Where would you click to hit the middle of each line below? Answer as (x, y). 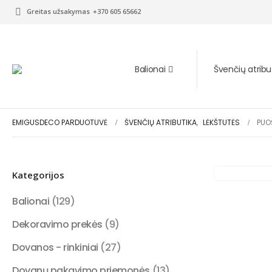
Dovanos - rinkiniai (55, 247)
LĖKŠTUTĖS (221, 122)
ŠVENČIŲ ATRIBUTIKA (161, 122)
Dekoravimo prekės (57, 224)
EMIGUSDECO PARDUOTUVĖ (60, 122)
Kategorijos (38, 175)
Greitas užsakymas (59, 11)
